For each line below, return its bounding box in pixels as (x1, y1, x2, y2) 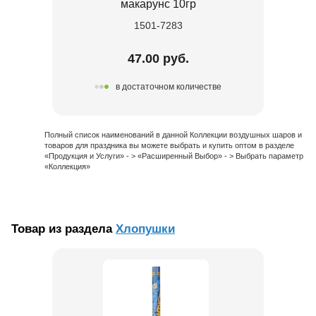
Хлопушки (116, 221, 175, 236)
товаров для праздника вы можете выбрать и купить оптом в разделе (44, 140, 294, 150)
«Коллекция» (44, 162, 90, 171)
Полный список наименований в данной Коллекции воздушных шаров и (44, 130, 302, 139)
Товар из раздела (11, 221, 116, 236)
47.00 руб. (127, 51, 189, 66)
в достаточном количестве (116, 82, 221, 92)
